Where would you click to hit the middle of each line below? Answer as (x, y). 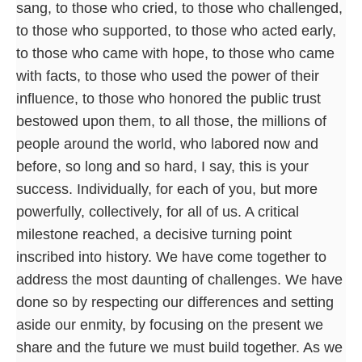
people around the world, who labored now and (167, 143)
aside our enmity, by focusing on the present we (170, 324)
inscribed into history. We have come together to (171, 257)
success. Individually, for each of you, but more (167, 189)
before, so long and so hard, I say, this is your (162, 166)
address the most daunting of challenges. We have (179, 279)
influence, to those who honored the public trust (168, 98)
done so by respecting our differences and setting (175, 302)
